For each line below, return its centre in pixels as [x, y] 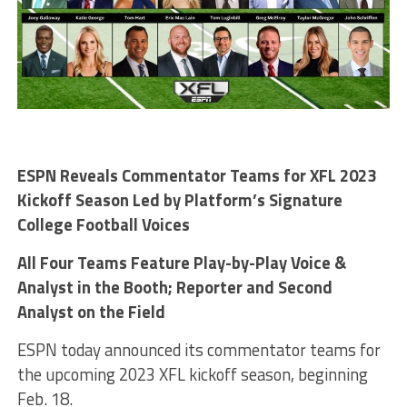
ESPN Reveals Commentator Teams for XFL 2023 [196, 176]
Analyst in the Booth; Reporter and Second [174, 288]
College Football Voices [103, 225]
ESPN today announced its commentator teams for [199, 350]
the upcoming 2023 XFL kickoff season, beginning [192, 375]
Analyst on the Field [91, 312]
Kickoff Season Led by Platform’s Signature [179, 200]
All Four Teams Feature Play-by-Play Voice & [181, 263]
